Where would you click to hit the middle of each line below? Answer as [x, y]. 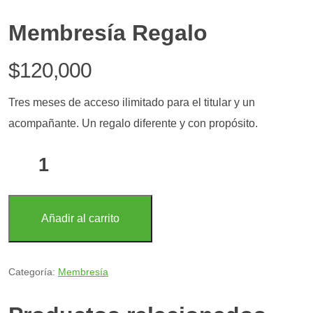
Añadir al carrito [80, 219]
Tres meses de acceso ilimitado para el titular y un [132, 103]
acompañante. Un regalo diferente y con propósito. [133, 124]
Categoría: [33, 272]
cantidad [29, 187]
